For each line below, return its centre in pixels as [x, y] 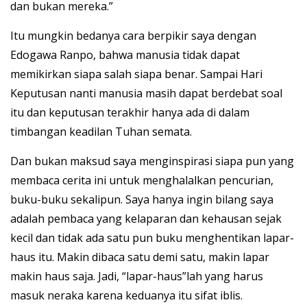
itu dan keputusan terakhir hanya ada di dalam [130, 113]
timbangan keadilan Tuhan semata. [101, 132]
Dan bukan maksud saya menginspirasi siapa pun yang [152, 161]
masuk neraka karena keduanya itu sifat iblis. [126, 296]
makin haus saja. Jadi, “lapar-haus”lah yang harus [137, 277]
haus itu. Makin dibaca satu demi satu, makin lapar [140, 257]
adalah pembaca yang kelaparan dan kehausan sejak [146, 219]
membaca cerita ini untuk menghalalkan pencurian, [142, 181]
